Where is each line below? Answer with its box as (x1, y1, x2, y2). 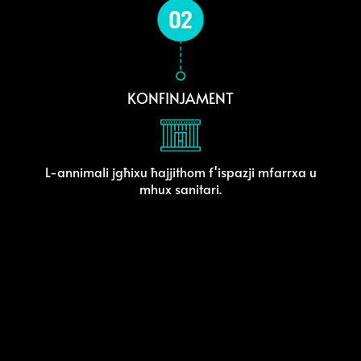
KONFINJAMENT (127, 87, 234, 108)
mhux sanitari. (139, 180, 222, 198)
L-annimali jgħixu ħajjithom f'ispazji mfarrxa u (44, 163, 317, 181)
